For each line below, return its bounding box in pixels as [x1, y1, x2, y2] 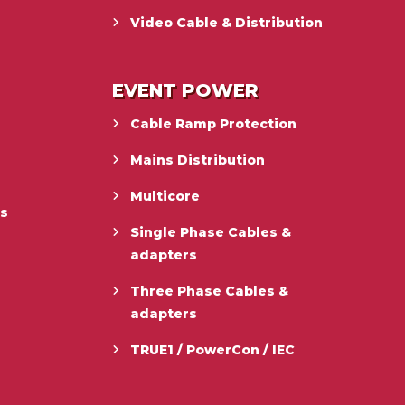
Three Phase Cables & [130, 282, 289, 299]
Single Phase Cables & [130, 223, 292, 240]
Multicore [130, 187, 201, 204]
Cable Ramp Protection [130, 115, 297, 132]
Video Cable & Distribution [130, 14, 324, 31]
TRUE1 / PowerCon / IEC [130, 341, 296, 358]
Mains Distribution [130, 151, 266, 168]
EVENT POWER [112, 79, 259, 101]
